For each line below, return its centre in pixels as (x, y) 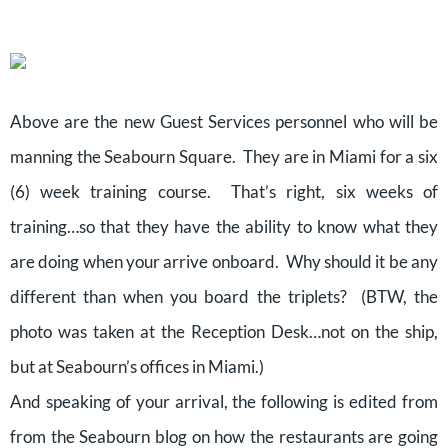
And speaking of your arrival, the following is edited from (224, 401)
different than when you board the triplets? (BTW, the (224, 296)
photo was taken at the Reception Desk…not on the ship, (224, 331)
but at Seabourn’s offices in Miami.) (137, 366)
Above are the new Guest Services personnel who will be (224, 121)
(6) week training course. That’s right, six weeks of (224, 191)
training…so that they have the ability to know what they (224, 226)
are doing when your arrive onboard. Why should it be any (224, 261)
